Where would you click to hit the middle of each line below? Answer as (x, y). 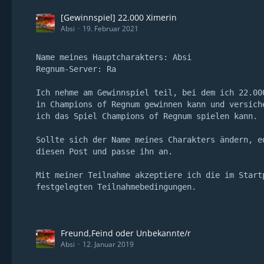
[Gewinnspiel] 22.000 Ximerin (119, 17)
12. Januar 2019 (108, 244)
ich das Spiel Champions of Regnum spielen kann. (147, 116)
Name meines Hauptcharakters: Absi (114, 57)
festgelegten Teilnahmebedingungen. (116, 187)
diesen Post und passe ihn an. (104, 151)
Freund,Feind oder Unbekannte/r (126, 233)
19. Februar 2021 (110, 29)
